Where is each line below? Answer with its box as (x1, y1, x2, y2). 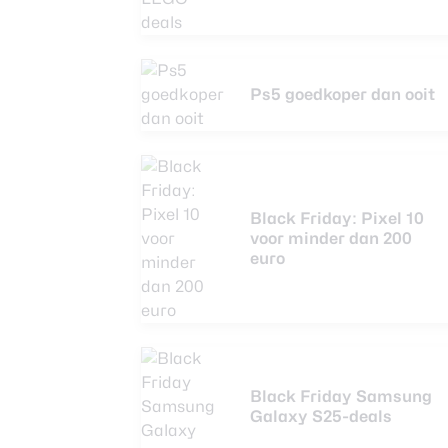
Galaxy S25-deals (250, 407, 392, 426)
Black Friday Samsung (250, 387, 432, 406)
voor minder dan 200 (250, 229, 412, 248)
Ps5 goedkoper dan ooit (250, 85, 435, 104)
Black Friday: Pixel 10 (250, 209, 424, 228)
